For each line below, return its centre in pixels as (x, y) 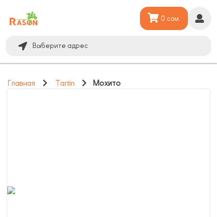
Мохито (107, 83)
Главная (22, 83)
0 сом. (170, 18)
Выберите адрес (61, 46)
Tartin (65, 83)
